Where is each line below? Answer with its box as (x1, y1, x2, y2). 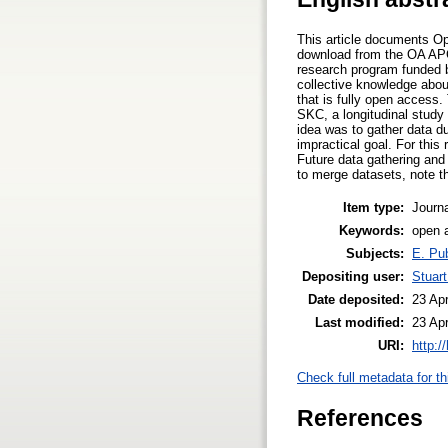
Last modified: (315, 314, 404, 330)
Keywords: (339, 222, 404, 238)
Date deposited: (308, 291, 404, 307)
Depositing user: (302, 268, 404, 284)
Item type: (343, 199, 404, 215)
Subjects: (346, 245, 404, 261)
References (297, 404, 423, 431)
